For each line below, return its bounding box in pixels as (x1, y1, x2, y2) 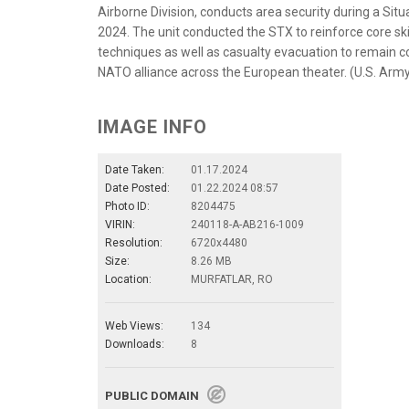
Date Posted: (105, 181, 170, 194)
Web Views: (105, 319, 163, 332)
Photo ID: (105, 199, 150, 213)
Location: (105, 272, 152, 286)
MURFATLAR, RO (191, 272, 273, 286)
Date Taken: (105, 163, 164, 176)
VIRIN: (105, 217, 135, 231)
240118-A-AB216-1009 (191, 217, 304, 231)
